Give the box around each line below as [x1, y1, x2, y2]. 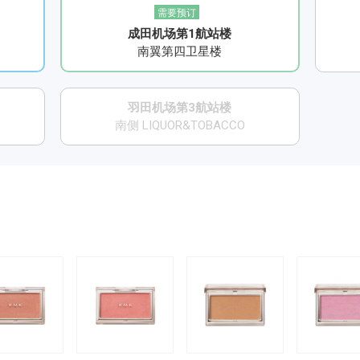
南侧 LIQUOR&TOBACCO [114, 117, 245, 133]
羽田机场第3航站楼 [128, 100, 232, 115]
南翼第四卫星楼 [137, 43, 223, 59]
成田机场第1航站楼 [128, 26, 232, 41]
